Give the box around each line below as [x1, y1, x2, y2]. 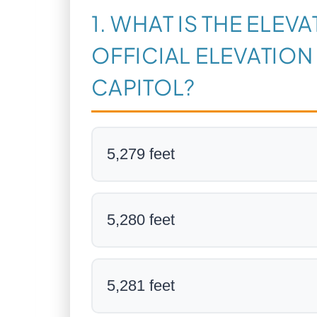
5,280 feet [107, 211, 175, 229]
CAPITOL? [91, 74, 195, 100]
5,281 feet [107, 277, 175, 294]
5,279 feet [107, 145, 175, 163]
